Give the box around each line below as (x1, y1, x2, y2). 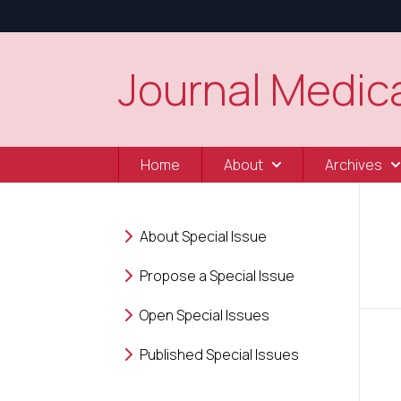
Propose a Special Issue (140, 266, 294, 286)
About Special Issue (140, 226, 267, 246)
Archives (325, 155, 382, 175)
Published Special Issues (140, 345, 299, 364)
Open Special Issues (140, 305, 269, 325)
